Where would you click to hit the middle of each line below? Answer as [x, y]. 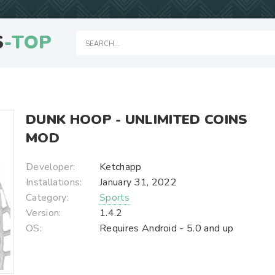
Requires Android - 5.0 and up [167, 228]
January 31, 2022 [138, 182]
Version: [44, 213]
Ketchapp [121, 167]
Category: [47, 198]
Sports [114, 198]
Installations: [54, 182]
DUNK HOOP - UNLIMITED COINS [137, 120]
